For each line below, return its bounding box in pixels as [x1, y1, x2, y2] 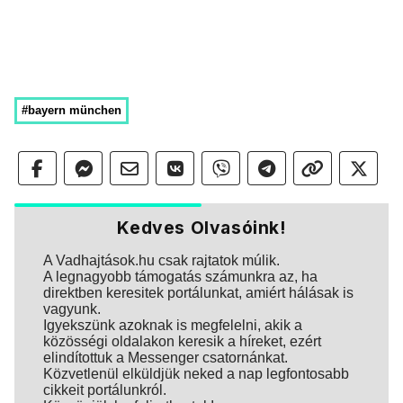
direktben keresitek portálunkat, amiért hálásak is [43, 285, 354, 300]
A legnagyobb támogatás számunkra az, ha [43, 269, 318, 284]
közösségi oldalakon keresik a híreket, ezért [43, 334, 321, 349]
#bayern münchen [22, 103, 121, 117]
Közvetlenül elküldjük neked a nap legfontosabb [43, 366, 349, 381]
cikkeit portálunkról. [43, 382, 166, 398]
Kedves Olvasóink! [117, 217, 286, 238]
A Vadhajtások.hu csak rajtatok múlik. [43, 253, 280, 268]
